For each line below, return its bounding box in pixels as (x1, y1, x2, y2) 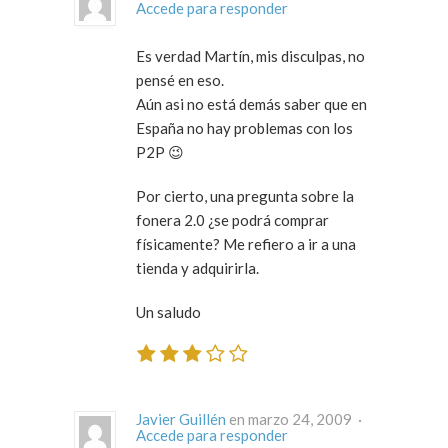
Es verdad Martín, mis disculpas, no (136, 46, 365, 65)
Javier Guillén (136, 410, 226, 429)
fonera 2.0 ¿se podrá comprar (136, 210, 329, 229)
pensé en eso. (136, 70, 224, 89)
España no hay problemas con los (136, 118, 353, 137)
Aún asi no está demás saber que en (136, 94, 367, 113)
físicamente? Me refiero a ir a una (136, 234, 356, 253)
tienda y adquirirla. (136, 258, 259, 277)
